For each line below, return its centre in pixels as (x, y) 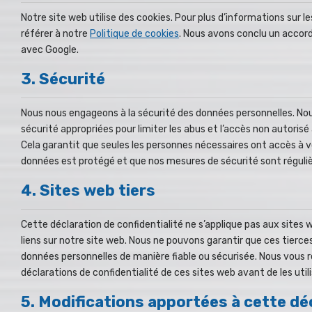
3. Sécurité (63, 79)
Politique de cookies (134, 33)
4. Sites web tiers (88, 190)
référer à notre (55, 33)
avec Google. (50, 49)
